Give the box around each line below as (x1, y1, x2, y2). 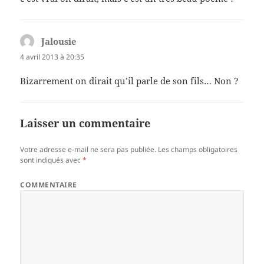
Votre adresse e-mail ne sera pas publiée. (20, 144, 157, 154)
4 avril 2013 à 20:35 (20, 51, 85, 62)
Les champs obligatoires (158, 144, 238, 154)
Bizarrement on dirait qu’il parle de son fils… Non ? (20, 74, 239, 87)
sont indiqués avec (20, 154, 83, 165)
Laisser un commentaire (20, 115, 151, 130)
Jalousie (41, 35, 77, 47)
